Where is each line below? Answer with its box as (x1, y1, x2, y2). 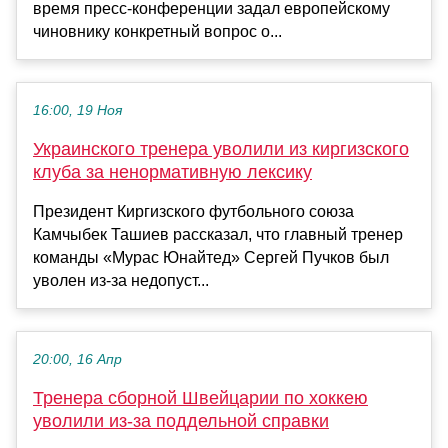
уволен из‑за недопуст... (33, 272, 209, 290)
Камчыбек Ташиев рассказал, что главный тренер (33, 226, 403, 244)
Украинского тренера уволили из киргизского (33, 139, 409, 160)
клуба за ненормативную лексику (33, 162, 312, 183)
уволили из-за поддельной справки (33, 411, 329, 432)
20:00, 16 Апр (33, 352, 122, 368)
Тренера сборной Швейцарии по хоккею (33, 388, 368, 409)
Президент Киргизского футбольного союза (33, 203, 354, 221)
